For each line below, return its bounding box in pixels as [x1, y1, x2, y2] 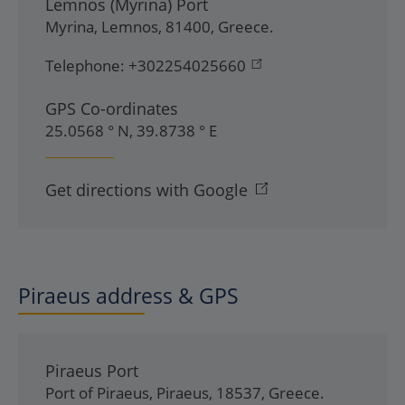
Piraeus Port [45, 360, 138, 381]
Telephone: [45, 55, 125, 76]
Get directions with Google [45, 179, 248, 201]
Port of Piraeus [45, 382, 149, 403]
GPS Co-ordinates [45, 98, 178, 119]
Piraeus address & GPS [18, 281, 239, 310]
